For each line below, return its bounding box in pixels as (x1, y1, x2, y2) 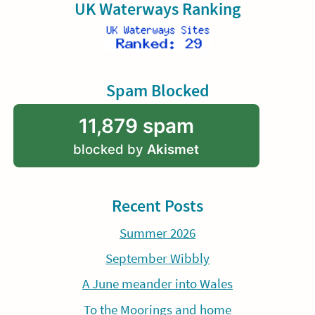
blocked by (73, 141, 148, 157)
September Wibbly (105, 250, 210, 267)
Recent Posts (112, 195, 203, 217)
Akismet (147, 141, 200, 157)
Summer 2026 (120, 224, 195, 241)
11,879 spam (78, 114, 194, 139)
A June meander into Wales (82, 276, 233, 292)
